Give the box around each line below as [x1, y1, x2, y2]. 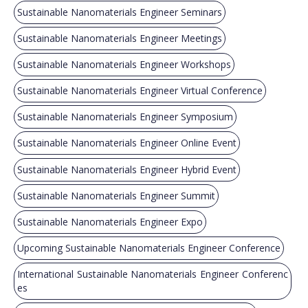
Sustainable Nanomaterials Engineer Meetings [17, 32, 222, 45]
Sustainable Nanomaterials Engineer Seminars [17, 5, 222, 19]
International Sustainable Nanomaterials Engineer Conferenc [17, 267, 288, 280]
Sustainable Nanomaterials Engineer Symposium [17, 110, 233, 124]
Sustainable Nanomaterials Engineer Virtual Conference [17, 84, 263, 98]
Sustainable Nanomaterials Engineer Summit [17, 188, 215, 202]
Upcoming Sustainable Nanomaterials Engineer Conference [17, 241, 280, 254]
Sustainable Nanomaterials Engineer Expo [17, 214, 203, 228]
